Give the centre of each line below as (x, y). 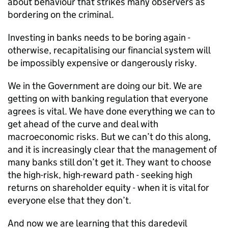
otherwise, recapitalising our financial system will (109, 50)
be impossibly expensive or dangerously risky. (102, 63)
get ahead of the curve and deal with (83, 124)
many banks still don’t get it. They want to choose (109, 162)
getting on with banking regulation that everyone (108, 98)
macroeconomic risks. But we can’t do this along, (109, 137)
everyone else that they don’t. (69, 200)
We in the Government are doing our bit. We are (105, 86)
